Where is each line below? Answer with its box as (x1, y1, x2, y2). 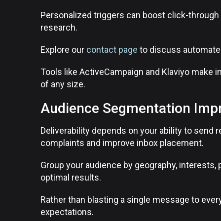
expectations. (40, 207, 94, 217)
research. (40, 22, 77, 33)
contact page (86, 44, 138, 55)
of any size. (40, 79, 85, 89)
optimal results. (40, 172, 101, 183)
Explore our (40, 44, 86, 55)
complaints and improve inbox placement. (40, 138, 204, 148)
